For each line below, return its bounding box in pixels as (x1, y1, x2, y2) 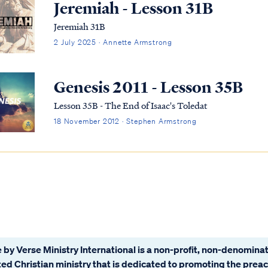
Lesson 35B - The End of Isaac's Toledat (54, 99, 208, 112)
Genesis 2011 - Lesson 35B (54, 77, 243, 99)
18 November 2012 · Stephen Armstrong (54, 116, 197, 127)
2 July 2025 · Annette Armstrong (54, 37, 173, 48)
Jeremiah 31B (54, 20, 106, 33)
